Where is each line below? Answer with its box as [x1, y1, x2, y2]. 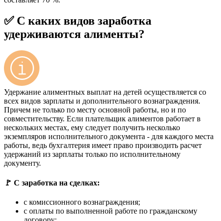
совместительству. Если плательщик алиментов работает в [4, 114, 201, 123]
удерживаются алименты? [4, 27, 145, 40]
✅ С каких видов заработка [4, 14, 151, 27]
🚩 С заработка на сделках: [4, 178, 100, 187]
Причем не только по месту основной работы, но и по [4, 106, 186, 114]
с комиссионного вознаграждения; [24, 197, 140, 206]
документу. [4, 159, 41, 168]
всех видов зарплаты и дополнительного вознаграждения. [4, 97, 200, 106]
